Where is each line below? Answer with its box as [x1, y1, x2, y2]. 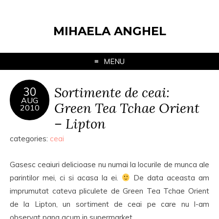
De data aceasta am [130, 173, 210, 182]
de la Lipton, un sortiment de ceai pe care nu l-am [10, 199, 209, 209]
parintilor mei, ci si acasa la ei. [10, 173, 122, 182]
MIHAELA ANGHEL [53, 24, 166, 38]
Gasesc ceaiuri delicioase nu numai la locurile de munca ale [10, 160, 209, 169]
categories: [10, 134, 50, 143]
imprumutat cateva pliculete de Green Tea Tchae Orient [10, 186, 209, 196]
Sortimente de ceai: [54, 84, 170, 101]
